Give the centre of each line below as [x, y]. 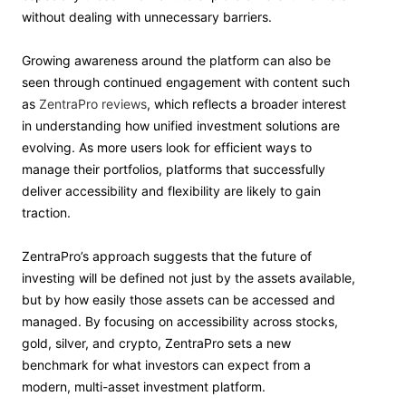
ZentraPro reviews [93, 104]
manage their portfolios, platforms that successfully [174, 169]
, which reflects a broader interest [246, 104]
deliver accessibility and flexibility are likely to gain [171, 191]
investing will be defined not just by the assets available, [188, 278]
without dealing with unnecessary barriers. [147, 17]
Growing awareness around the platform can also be [176, 60]
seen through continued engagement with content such [186, 82]
